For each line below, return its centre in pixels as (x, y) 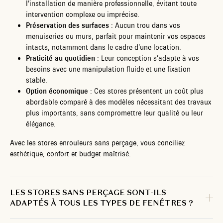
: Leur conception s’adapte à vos (147, 58)
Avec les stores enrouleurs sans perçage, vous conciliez (97, 143)
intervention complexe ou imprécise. (83, 15)
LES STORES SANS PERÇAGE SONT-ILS (88, 193)
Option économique (57, 91)
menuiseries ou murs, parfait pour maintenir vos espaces (116, 37)
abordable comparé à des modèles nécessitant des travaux (118, 102)
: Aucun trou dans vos (145, 26)
